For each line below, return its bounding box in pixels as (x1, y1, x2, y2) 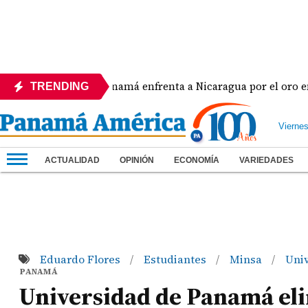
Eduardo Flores (39, 252, 123, 267)
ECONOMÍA (174, 155, 219, 165)
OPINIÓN (120, 155, 154, 165)
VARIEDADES (239, 155, 294, 165)
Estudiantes (143, 252, 209, 267)
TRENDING (30, 80, 89, 92)
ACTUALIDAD (45, 155, 100, 165)
